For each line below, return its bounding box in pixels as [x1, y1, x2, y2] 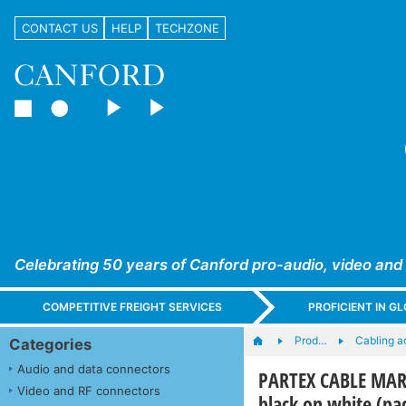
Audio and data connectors [17, 361, 170, 376]
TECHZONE [154, 20, 219, 35]
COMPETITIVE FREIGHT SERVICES [43, 300, 223, 314]
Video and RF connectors [17, 382, 160, 398]
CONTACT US [21, 20, 98, 35]
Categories [9, 334, 92, 353]
